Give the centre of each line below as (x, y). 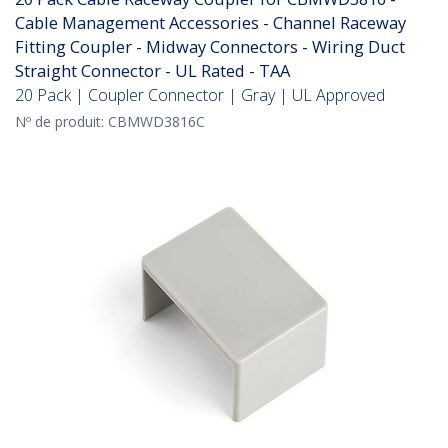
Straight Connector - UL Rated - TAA (152, 71)
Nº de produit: (61, 122)
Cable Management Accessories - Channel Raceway (210, 23)
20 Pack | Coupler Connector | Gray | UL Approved (200, 95)
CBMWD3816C (156, 122)
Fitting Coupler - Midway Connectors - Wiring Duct (210, 47)
